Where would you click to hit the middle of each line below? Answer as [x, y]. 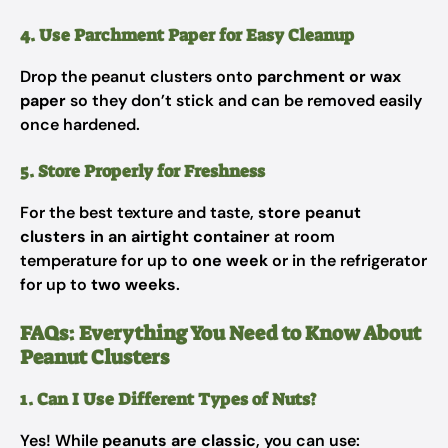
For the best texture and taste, [139, 212]
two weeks [133, 284]
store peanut [309, 212]
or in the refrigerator [347, 260]
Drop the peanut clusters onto [138, 76]
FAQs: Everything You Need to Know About [220, 333]
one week [230, 260]
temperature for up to [106, 260]
